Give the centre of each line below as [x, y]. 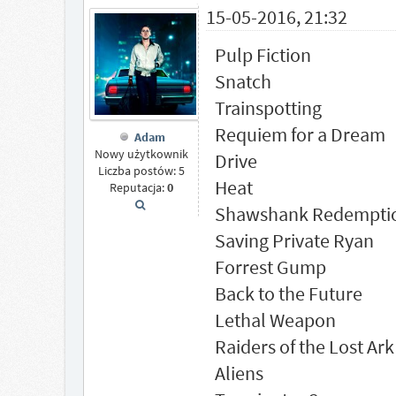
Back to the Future [288, 293]
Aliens [239, 373]
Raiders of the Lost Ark [304, 346]
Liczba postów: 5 [141, 171]
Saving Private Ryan [294, 240]
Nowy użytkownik [141, 154]
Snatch [243, 81]
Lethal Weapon [275, 320]
